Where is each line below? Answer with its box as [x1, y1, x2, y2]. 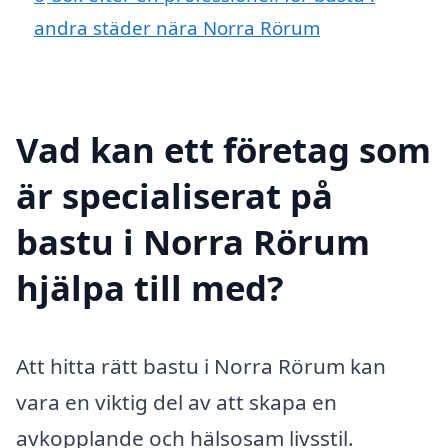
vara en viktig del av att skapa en [16, 387, 337, 416]
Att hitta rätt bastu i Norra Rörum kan [16, 351, 386, 380]
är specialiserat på [16, 171, 333, 219]
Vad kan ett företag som [16, 125, 431, 173]
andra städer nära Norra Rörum [34, 14, 320, 40]
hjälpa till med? [16, 263, 284, 311]
